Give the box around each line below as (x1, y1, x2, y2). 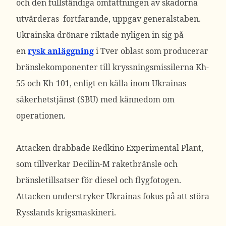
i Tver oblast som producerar (94, 45, 208, 56)
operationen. (16, 110, 66, 121)
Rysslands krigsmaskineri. (16, 207, 118, 218)
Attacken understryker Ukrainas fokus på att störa (16, 191, 209, 202)
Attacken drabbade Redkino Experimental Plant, (16, 142, 203, 153)
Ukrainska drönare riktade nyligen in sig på (16, 29, 184, 40)
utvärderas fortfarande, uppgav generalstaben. (16, 13, 201, 24)
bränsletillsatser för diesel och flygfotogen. (16, 175, 181, 186)
